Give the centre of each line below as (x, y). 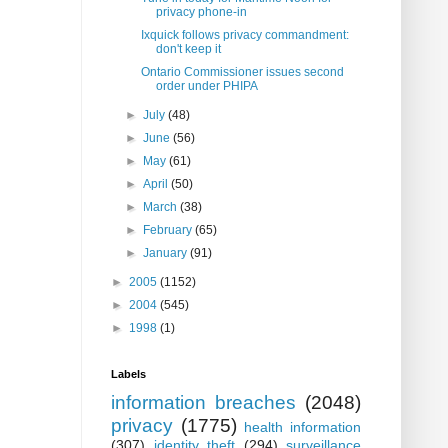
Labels (128, 374)
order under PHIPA (206, 86)
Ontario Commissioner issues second (242, 72)
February (169, 230)
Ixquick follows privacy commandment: (244, 35)
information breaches (203, 403)
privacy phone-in (201, 12)
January (167, 253)
